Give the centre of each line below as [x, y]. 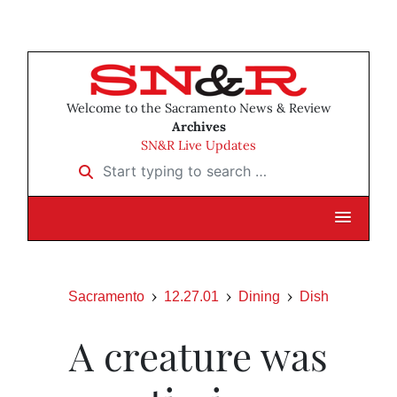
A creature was [198, 355]
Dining [259, 297]
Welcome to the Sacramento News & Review [198, 109]
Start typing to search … [149, 165]
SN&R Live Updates [198, 146]
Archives [198, 127]
